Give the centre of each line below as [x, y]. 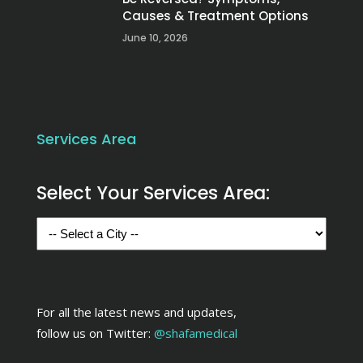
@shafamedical [196, 333]
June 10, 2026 [155, 38]
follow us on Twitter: [95, 333]
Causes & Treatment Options [216, 16]
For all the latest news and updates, [137, 312]
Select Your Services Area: [153, 193]
